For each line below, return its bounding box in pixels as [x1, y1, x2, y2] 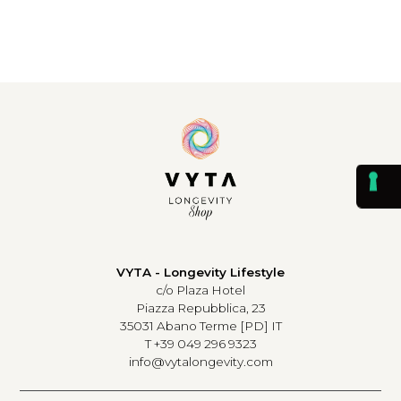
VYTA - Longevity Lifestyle [116, 265, 285, 280]
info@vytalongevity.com [128, 354, 273, 370]
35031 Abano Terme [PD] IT [119, 319, 282, 334]
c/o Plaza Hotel [156, 283, 245, 298]
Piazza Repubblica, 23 [135, 301, 266, 316]
